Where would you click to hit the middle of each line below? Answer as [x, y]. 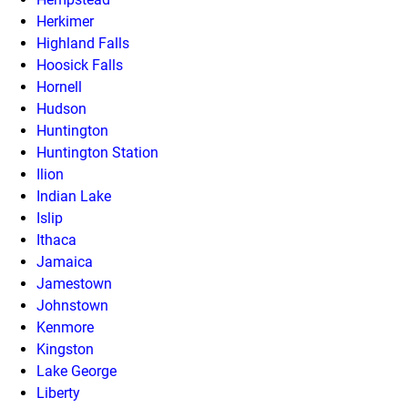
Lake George [76, 371]
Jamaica [65, 261]
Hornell [59, 87]
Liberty [58, 393]
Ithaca [56, 240]
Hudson [61, 108]
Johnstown [72, 305]
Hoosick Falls [80, 65]
